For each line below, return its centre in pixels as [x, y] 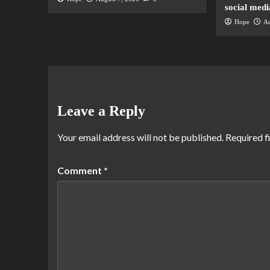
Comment [80, 171]
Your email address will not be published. [140, 137]
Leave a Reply [101, 111]
